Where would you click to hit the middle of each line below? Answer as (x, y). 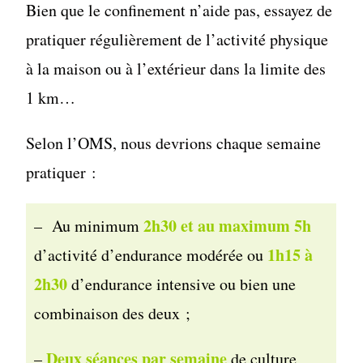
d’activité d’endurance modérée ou (151, 255)
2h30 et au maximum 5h (226, 226)
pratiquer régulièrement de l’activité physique (177, 40)
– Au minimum (87, 226)
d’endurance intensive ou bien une (182, 284)
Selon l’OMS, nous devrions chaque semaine (174, 143)
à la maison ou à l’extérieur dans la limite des (176, 69)
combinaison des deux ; (113, 314)
